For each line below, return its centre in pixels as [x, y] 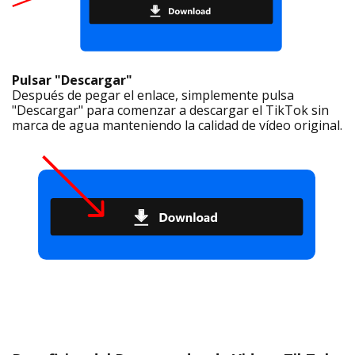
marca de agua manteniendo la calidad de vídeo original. [177, 126]
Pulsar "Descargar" [72, 80]
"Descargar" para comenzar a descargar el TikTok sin [170, 111]
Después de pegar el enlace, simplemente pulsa [153, 95]
